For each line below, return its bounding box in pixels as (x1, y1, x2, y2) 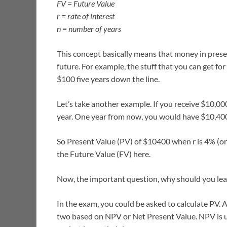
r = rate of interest (57, 11, 115, 21)
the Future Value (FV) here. (57, 149, 150, 159)
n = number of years (57, 24, 121, 34)
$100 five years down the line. (57, 74, 160, 84)
